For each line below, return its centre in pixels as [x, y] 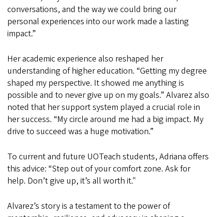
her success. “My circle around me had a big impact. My [105, 119]
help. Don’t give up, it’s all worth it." [73, 181]
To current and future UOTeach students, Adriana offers [108, 156]
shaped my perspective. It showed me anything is [96, 83]
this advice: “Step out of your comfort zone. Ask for [99, 169]
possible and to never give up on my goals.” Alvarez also [108, 95]
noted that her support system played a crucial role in [104, 107]
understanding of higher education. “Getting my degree [107, 71]
